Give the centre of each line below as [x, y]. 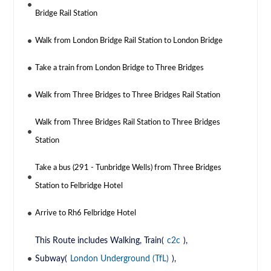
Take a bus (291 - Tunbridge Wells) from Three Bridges [129, 168]
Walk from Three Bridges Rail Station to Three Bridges [128, 122]
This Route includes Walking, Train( [100, 240]
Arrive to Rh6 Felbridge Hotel [86, 213]
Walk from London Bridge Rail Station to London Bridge [129, 41]
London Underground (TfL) [120, 259]
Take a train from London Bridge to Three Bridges [120, 68]
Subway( [51, 259]
